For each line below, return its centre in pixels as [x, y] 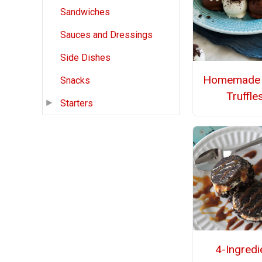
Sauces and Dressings [106, 35]
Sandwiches [85, 12]
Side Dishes [85, 58]
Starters [77, 104]
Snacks [75, 81]
